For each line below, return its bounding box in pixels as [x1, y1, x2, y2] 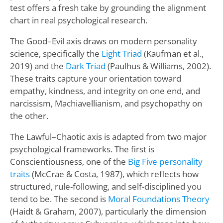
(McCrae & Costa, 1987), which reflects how [29, 168, 199, 180]
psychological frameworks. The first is [9, 143, 154, 155]
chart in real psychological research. [9, 14, 147, 26]
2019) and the [9, 60, 66, 72]
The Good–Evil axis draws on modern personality [9, 35, 197, 47]
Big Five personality [127, 156, 203, 168]
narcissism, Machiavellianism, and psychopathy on [9, 98, 202, 110]
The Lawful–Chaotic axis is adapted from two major [9, 131, 207, 143]
